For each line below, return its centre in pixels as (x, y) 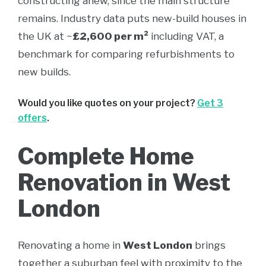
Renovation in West (124, 182)
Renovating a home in (70, 245)
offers (32, 118)
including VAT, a (186, 36)
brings (209, 245)
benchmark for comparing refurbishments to (126, 54)
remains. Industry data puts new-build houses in (132, 18)
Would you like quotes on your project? (107, 103)
